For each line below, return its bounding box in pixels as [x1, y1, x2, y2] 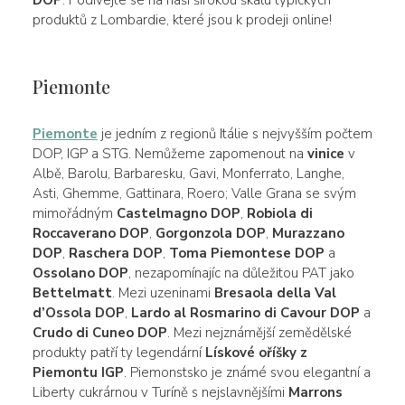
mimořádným [32, 203, 117, 222]
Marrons [287, 382, 343, 401]
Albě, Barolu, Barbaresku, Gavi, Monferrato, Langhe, [32, 164, 344, 183]
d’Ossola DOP [32, 303, 125, 322]
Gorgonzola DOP [155, 223, 266, 242]
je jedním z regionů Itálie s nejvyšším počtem [97, 124, 372, 143]
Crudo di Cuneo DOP [32, 323, 167, 342]
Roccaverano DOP [32, 223, 149, 242]
